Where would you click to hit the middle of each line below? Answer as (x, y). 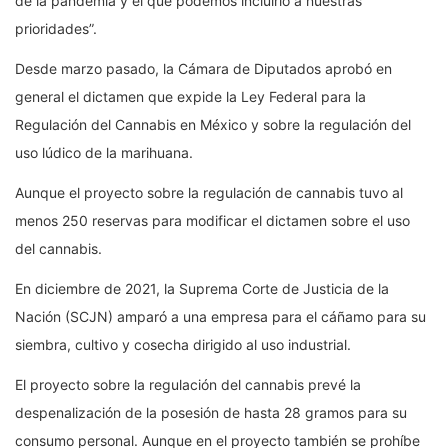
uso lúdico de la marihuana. (104, 152)
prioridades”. (56, 28)
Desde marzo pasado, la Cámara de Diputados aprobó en (203, 68)
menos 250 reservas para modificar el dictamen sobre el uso (212, 220)
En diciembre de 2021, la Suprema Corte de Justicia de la (202, 288)
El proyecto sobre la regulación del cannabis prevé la (188, 384)
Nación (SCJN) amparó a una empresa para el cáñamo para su (220, 316)
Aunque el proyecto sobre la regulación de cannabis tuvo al (209, 192)
